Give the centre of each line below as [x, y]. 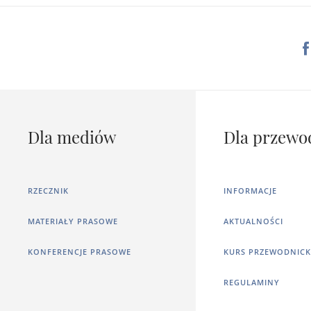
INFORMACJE [251, 190]
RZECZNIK [48, 190]
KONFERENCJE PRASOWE [79, 251]
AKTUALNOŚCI [254, 221]
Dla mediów [72, 136]
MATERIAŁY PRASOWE [73, 221]
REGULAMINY [252, 282]
